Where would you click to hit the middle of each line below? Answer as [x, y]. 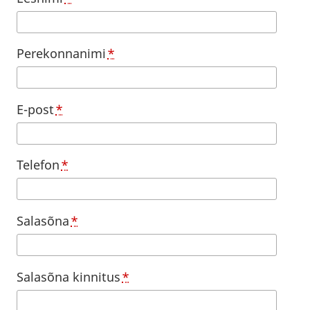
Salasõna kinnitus [69, 276]
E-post [35, 109]
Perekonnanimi [61, 54]
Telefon [38, 165]
